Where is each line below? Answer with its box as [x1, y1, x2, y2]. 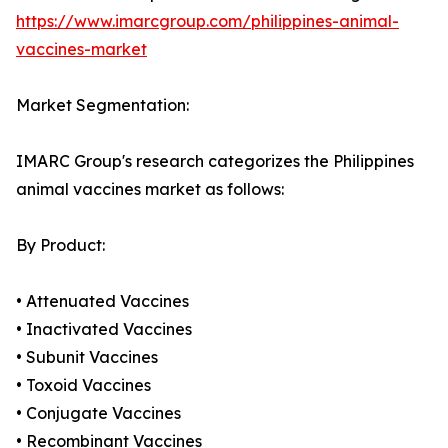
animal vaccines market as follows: [16, 179, 284, 200]
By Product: [16, 235, 105, 256]
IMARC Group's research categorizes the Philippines [16, 151, 414, 172]
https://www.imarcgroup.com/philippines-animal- [16, 11, 399, 32]
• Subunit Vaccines [16, 347, 158, 368]
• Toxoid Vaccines [16, 375, 151, 396]
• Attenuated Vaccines [16, 291, 189, 312]
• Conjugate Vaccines [16, 403, 181, 424]
